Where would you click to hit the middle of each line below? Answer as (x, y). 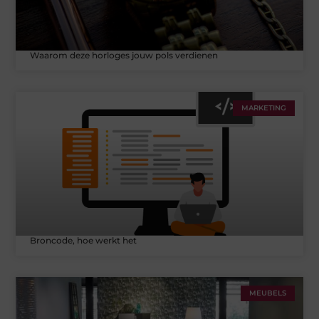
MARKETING (263, 108)
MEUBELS (267, 293)
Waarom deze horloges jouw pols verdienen (124, 55)
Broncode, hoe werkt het (84, 240)
